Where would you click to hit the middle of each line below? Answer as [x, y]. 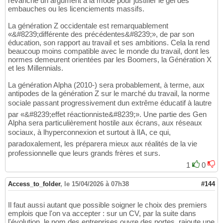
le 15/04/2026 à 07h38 [97, 184]
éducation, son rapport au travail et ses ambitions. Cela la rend [109, 43]
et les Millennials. [36, 68]
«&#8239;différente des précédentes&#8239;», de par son [101, 34]
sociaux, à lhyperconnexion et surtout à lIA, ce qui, [89, 132]
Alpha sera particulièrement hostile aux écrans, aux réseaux [105, 123]
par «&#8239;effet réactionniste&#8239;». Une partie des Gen [107, 114]
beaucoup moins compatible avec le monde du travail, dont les [109, 51]
